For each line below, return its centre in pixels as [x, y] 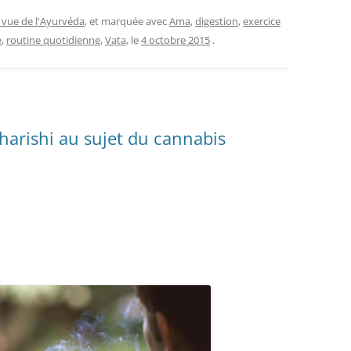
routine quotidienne [53, 40]
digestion [217, 21]
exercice [262, 21]
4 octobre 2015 [175, 40]
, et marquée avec [127, 21]
